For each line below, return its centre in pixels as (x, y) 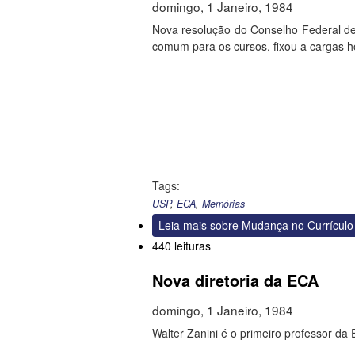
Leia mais (183, 225)
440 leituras (181, 245)
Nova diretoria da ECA (235, 280)
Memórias (223, 203)
